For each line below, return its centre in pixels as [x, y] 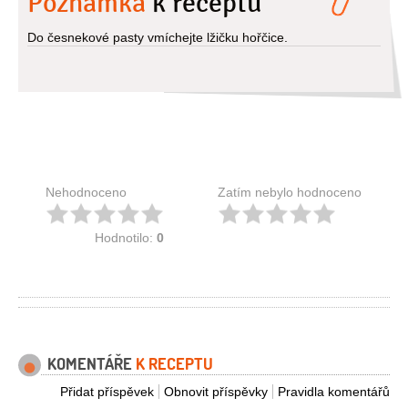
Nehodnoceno [86, 193]
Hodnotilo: [125, 238]
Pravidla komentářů [334, 392]
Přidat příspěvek [107, 392]
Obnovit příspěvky [216, 392]
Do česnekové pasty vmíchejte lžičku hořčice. [158, 38]
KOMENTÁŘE [92, 364]
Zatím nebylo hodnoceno [290, 193]
